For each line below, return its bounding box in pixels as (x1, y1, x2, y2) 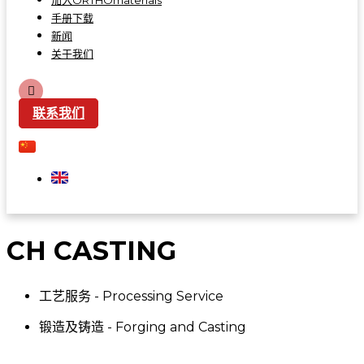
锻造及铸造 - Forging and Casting (39, 319, 246, 336)
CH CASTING (6, 234, 176, 266)
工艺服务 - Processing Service (39, 288, 223, 305)
